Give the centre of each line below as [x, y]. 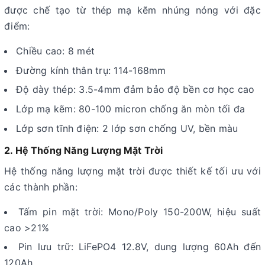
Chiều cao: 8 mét [55, 51]
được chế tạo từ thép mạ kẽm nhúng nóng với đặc [132, 10]
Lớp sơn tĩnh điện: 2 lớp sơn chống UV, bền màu [127, 128]
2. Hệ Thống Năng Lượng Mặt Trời [84, 150]
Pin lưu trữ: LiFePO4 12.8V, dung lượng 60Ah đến [140, 247]
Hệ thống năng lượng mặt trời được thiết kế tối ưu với [132, 171]
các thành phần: [41, 187]
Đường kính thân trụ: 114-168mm [91, 70]
